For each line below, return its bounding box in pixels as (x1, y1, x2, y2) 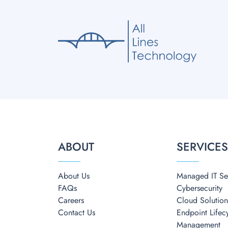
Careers (58, 194, 84, 206)
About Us (58, 170, 90, 182)
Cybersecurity (177, 182, 223, 194)
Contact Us (58, 207, 95, 218)
